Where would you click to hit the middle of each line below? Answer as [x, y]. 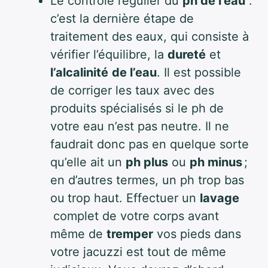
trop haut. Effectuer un [134, 198]
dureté [187, 54]
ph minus [217, 162]
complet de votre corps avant [136, 216]
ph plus [147, 162]
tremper [130, 234]
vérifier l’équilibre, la [109, 54]
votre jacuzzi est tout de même [138, 252]
